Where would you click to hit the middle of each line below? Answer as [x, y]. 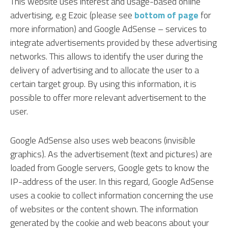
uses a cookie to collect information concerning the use [112, 195]
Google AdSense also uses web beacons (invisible [103, 140]
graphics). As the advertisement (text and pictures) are [111, 154]
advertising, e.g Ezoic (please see [72, 15]
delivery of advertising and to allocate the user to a [105, 70]
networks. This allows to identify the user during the [107, 56]
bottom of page [166, 15]
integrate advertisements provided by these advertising [113, 42]
